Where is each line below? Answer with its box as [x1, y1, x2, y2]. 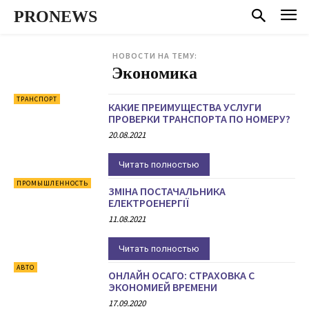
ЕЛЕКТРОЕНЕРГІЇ [108, 195, 190, 210]
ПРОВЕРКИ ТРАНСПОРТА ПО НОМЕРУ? [108, 111, 291, 126]
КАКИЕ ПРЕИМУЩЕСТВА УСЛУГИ [108, 99, 262, 114]
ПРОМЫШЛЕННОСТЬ [17, 178, 88, 188]
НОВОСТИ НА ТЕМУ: [112, 50, 197, 61]
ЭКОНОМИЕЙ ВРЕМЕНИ [108, 280, 218, 295]
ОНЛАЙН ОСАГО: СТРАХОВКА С [108, 268, 255, 283]
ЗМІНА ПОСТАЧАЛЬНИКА [108, 183, 226, 198]
